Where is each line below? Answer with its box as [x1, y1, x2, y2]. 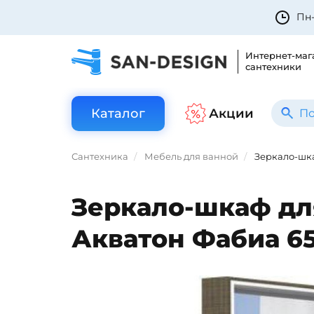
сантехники [245, 61, 301, 72]
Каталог [91, 106, 145, 121]
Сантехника [71, 151, 128, 162]
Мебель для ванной [144, 151, 238, 162]
